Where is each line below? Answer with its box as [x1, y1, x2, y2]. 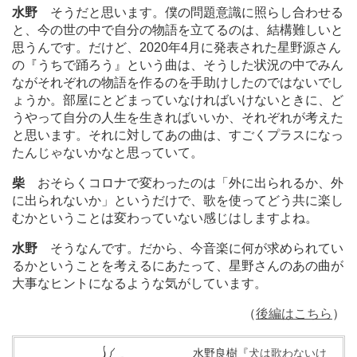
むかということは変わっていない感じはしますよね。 [12, 210, 318, 225]
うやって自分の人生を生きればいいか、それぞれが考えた [12, 110, 343, 124]
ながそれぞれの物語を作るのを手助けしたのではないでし [12, 75, 343, 89]
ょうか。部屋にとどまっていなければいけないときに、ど [12, 92, 343, 107]
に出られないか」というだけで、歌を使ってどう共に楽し [12, 193, 343, 207]
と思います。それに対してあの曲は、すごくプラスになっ [12, 127, 343, 142]
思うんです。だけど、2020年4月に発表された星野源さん [12, 40, 341, 54]
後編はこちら [256, 306, 332, 320]
